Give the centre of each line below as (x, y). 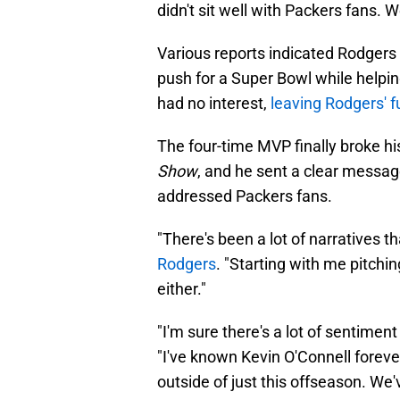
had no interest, (214, 104)
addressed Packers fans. (245, 196)
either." (182, 289)
